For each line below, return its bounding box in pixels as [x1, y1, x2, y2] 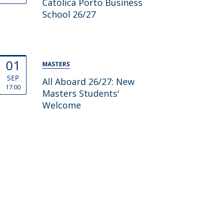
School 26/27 [42, 8, 96, 20]
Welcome [42, 99, 81, 111]
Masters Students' [42, 87, 119, 99]
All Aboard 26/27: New [42, 76, 135, 87]
